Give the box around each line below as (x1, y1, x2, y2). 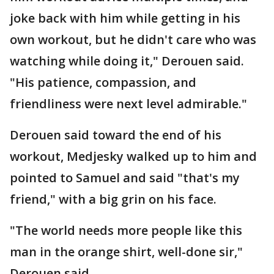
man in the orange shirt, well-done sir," (10, 243, 243, 261)
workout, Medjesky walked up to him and (10, 148, 257, 165)
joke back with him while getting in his (10, 10, 240, 27)
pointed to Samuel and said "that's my (10, 169, 240, 187)
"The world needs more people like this (10, 222, 242, 239)
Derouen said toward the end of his (10, 127, 221, 144)
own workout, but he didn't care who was (10, 31, 256, 48)
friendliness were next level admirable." (10, 95, 247, 113)
